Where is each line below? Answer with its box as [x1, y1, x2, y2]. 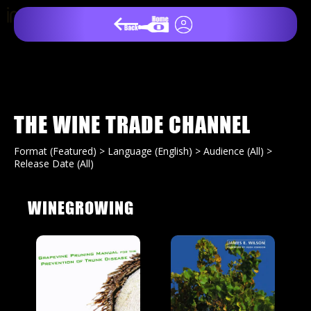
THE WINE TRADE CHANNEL [14, 111, 251, 138]
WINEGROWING [28, 198, 135, 218]
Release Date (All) [14, 157, 94, 170]
